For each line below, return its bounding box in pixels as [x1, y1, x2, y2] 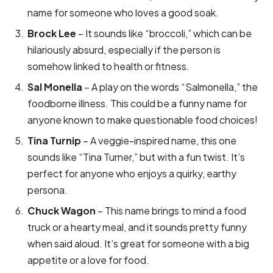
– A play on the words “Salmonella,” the [82, 80, 258, 93]
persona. [27, 183, 68, 196]
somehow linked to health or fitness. [27, 59, 190, 73]
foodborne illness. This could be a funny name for [27, 96, 247, 110]
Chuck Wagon [27, 204, 96, 217]
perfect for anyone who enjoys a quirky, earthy [27, 166, 236, 180]
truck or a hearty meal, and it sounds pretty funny [27, 220, 247, 233]
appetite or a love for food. [27, 253, 149, 266]
